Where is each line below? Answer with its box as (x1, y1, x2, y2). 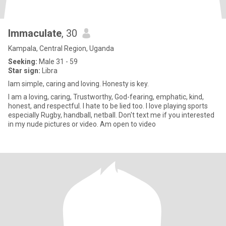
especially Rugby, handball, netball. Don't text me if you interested (8, 111, 214, 119)
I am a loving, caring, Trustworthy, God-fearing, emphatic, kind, (8, 93, 204, 101)
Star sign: (8, 67, 40, 75)
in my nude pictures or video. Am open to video (8, 120, 156, 128)
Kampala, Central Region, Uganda (8, 44, 114, 52)
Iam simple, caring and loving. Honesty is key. (8, 80, 149, 88)
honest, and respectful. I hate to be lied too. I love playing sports (8, 102, 208, 110)
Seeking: (8, 58, 37, 66)
